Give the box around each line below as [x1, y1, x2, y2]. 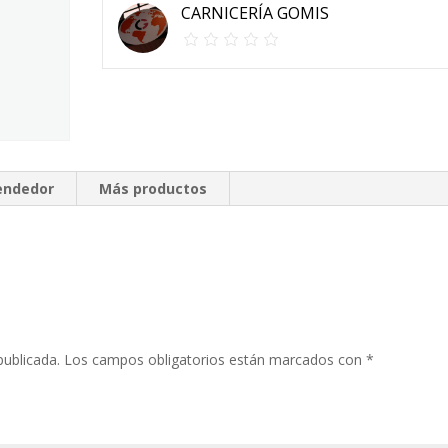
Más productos [99, 179, 208, 199]
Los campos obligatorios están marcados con [64, 350, 367, 370]
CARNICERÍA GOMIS [180, 2, 329, 24]
